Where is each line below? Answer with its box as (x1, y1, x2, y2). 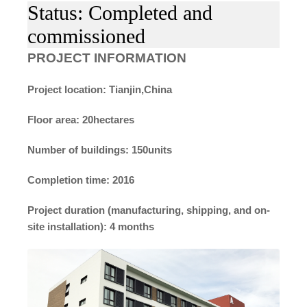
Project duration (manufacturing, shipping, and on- (27, 204, 270, 216)
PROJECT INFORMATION (27, 50, 186, 65)
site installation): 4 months (27, 220, 154, 232)
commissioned (27, 24, 145, 47)
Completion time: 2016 (27, 173, 134, 186)
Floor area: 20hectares (27, 113, 134, 125)
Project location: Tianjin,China (27, 83, 172, 95)
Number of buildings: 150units (27, 143, 172, 156)
